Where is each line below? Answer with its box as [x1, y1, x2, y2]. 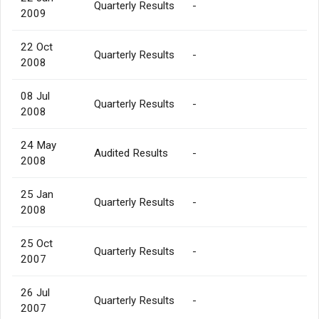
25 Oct [21, 236, 53, 250]
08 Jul [21, 89, 50, 103]
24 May [21, 138, 56, 152]
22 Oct [21, 40, 53, 53]
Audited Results [94, 146, 168, 159]
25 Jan [21, 187, 53, 201]
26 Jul [21, 286, 50, 299]
